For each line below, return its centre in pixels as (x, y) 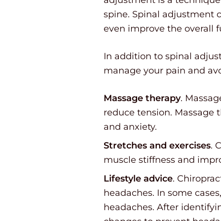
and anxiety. (130, 127)
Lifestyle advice (138, 178)
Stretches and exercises (157, 145)
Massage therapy (142, 98)
